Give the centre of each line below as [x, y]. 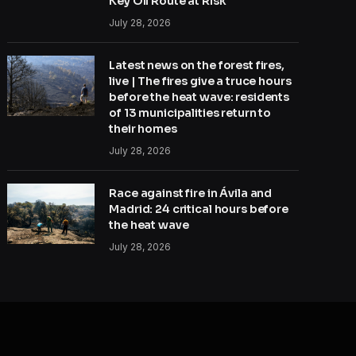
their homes [143, 129]
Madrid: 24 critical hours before [199, 209]
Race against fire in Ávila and [191, 193]
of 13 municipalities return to [190, 113]
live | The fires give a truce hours [200, 81]
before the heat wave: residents [199, 97]
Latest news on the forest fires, [197, 66]
